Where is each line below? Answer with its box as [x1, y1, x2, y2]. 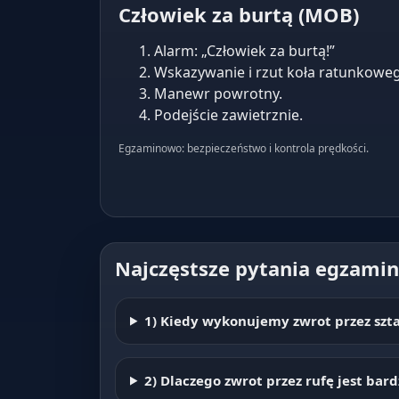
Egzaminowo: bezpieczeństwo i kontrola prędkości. [118, 141, 369, 156]
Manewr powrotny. [154, 84, 282, 103]
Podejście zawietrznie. [154, 105, 303, 125]
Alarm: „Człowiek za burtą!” [154, 41, 335, 61]
